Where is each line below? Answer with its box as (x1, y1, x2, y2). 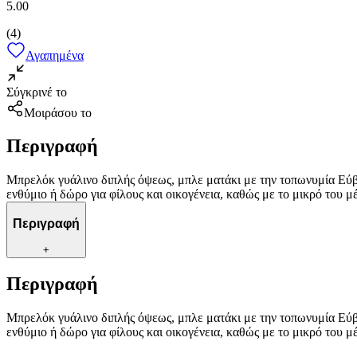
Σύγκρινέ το (6, 84, 67, 99)
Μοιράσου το (24, 105, 92, 120)
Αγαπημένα (25, 48, 84, 62)
